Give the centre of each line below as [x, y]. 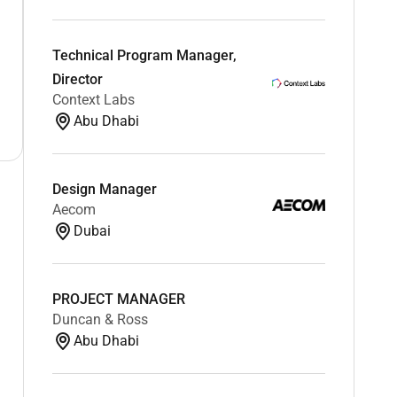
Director [77, 79]
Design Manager [104, 189]
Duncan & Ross [100, 319]
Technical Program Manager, [144, 55]
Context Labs [93, 99]
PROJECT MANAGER [118, 299]
